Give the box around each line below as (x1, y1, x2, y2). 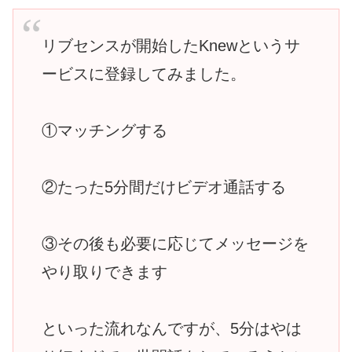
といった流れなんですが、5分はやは (42, 319, 302, 337)
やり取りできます (42, 262, 167, 280)
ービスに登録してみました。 (42, 64, 246, 82)
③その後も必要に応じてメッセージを (42, 234, 309, 252)
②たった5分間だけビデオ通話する (42, 178, 286, 196)
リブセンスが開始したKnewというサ (42, 36, 300, 54)
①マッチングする (42, 121, 167, 139)
